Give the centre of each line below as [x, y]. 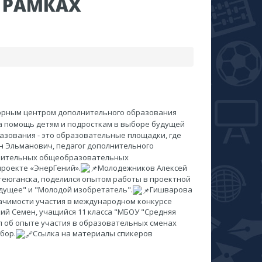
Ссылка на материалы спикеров [93, 234]
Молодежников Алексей [142, 168]
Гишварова [171, 190]
